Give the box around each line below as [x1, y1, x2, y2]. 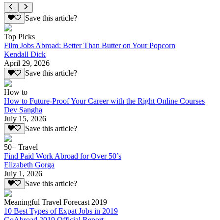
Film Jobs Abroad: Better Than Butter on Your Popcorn [4, 41, 175, 50]
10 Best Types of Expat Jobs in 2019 [4, 207, 118, 216]
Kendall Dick [4, 50, 46, 59]
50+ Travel [4, 143, 38, 152]
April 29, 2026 [4, 59, 50, 68]
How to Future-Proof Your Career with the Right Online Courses [4, 96, 205, 105]
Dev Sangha [4, 105, 42, 114]
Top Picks [4, 32, 35, 41]
